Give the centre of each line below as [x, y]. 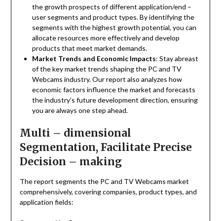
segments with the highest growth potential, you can [114, 28]
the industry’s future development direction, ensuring [115, 100]
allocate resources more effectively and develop [106, 38]
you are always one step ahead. [80, 110]
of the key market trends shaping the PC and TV [107, 69]
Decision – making [71, 162]
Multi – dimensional [75, 133]
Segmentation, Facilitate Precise [106, 147]
